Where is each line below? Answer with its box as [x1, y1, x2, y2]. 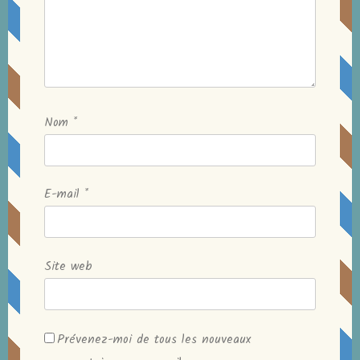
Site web [44, 256, 92, 276]
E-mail [44, 185, 84, 205]
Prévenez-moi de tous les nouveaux [57, 330, 251, 350]
